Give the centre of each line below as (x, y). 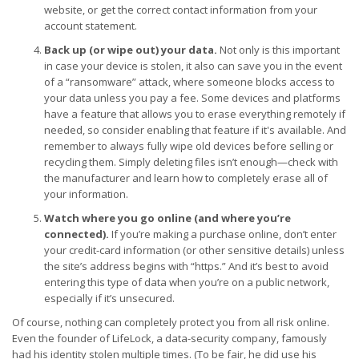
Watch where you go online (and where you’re (167, 218)
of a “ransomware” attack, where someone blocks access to (190, 82)
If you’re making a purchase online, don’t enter (223, 234)
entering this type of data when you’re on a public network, (187, 282)
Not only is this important (278, 50)
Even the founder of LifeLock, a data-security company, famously (169, 338)
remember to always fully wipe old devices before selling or (189, 146)
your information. (86, 194)
